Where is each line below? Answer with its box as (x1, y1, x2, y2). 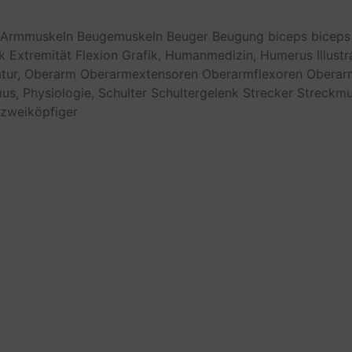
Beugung (212, 27, 264, 44)
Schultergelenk (151, 84, 239, 101)
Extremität (9, 46, 71, 63)
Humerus (260, 46, 313, 63)
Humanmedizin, (165, 46, 256, 63)
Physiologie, (23, 84, 94, 101)
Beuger (167, 27, 208, 44)
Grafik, (122, 46, 161, 63)
